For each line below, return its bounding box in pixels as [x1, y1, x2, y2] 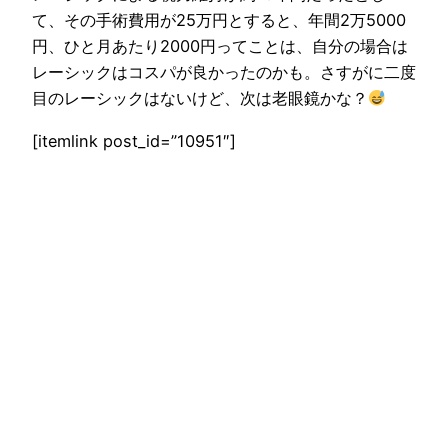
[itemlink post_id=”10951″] [32, 130, 236, 151]
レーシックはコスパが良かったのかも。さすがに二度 [32, 62, 416, 83]
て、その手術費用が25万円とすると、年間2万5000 [32, 10, 406, 31]
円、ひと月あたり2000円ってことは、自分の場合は [32, 36, 408, 57]
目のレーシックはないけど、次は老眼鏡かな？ [32, 88, 368, 109]
